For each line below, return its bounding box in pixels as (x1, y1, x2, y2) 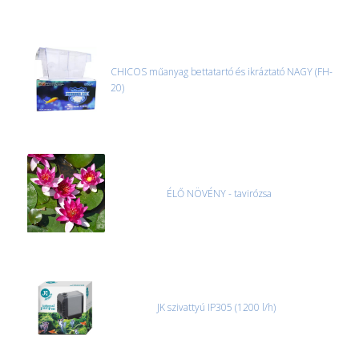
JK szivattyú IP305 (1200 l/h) (157, 301, 276, 315)
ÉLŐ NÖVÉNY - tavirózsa (167, 187, 272, 201)
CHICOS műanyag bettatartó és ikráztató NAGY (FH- (111, 65, 333, 79)
